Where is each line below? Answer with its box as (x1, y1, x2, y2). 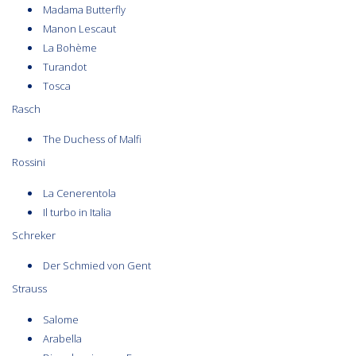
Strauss (12, 281, 56, 296)
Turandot (43, 59, 87, 74)
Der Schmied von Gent (43, 258, 151, 273)
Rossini (12, 155, 55, 170)
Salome (43, 311, 79, 327)
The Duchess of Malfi (43, 132, 141, 147)
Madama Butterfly (43, 2, 126, 17)
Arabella (43, 331, 82, 346)
